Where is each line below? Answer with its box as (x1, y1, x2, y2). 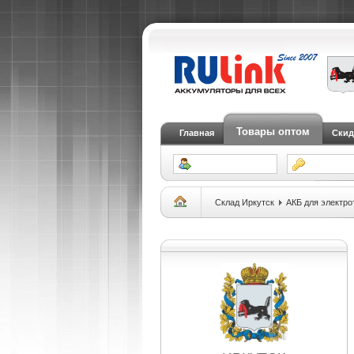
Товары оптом (235, 126, 310, 137)
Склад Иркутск (214, 198, 274, 207)
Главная (179, 128, 214, 137)
